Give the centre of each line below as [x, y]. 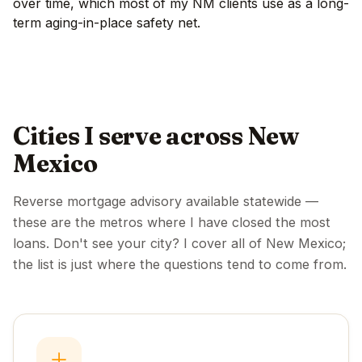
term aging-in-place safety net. [107, 22]
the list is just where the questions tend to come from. [180, 264]
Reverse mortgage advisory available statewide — [166, 201]
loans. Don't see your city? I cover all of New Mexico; [179, 243]
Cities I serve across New [156, 136]
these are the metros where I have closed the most [172, 222]
